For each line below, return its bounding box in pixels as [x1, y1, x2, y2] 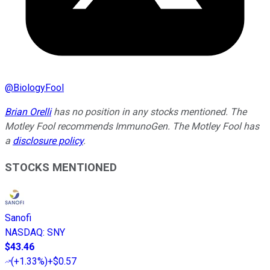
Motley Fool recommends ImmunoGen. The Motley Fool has [5, 120, 259, 132]
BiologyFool [13, 81, 64, 93]
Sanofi [5, 212, 31, 224]
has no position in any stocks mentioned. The [51, 105, 246, 118]
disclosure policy [13, 134, 83, 146]
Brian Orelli [5, 105, 51, 118]
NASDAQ [5, 227, 43, 239]
